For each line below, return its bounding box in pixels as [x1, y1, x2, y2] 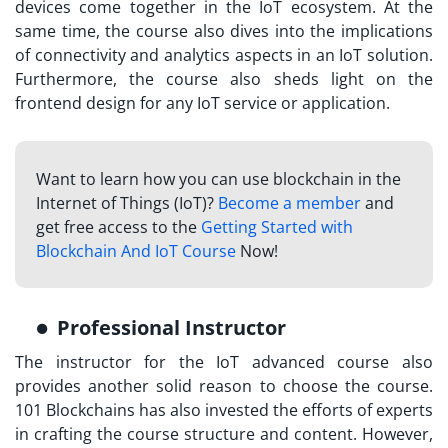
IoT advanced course [216, 351, 390, 374]
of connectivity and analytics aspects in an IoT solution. [15, 44, 433, 67]
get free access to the [35, 216, 201, 239]
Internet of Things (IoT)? [35, 192, 218, 215]
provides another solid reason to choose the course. [15, 375, 433, 398]
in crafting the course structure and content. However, [15, 423, 433, 446]
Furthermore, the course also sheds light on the [15, 68, 433, 91]
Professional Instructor [57, 314, 286, 342]
